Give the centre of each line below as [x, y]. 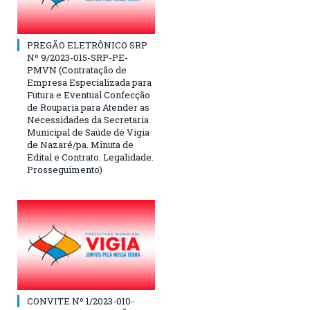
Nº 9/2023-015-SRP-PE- [77, 58]
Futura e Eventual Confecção [89, 95]
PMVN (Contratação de [77, 70]
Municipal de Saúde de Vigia [88, 133]
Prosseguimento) [65, 170]
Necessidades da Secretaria [88, 120]
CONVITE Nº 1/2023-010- [81, 301]
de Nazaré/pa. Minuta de [80, 145]
